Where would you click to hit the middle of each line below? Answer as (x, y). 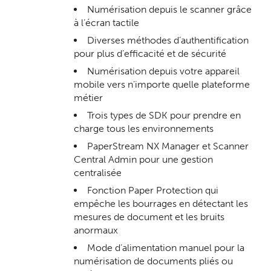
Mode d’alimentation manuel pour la (166, 247)
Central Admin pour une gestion (144, 159)
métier (89, 97)
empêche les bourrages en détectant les (161, 203)
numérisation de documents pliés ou (154, 261)
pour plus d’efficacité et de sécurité (150, 53)
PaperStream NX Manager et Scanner (168, 146)
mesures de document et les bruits (149, 217)
